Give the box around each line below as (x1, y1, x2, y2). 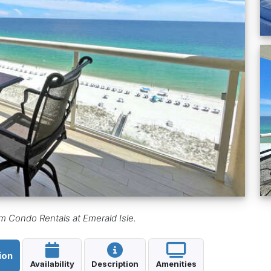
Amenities (155, 258, 197, 269)
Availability (30, 258, 74, 269)
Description (91, 258, 139, 269)
